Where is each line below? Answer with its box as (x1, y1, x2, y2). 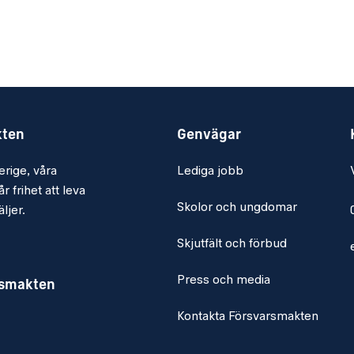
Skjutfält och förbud (176, 237, 287, 250)
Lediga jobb (176, 164, 243, 178)
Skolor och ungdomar (176, 201, 297, 214)
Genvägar (176, 127, 241, 143)
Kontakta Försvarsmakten (176, 310, 318, 323)
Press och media (176, 273, 270, 287)
